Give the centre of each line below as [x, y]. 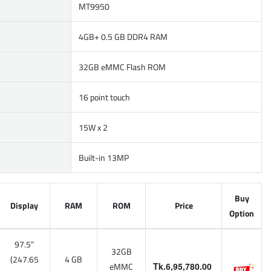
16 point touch [104, 97]
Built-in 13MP [104, 158]
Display [24, 205]
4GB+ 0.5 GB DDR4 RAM [123, 37]
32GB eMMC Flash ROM [122, 67]
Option [242, 213]
